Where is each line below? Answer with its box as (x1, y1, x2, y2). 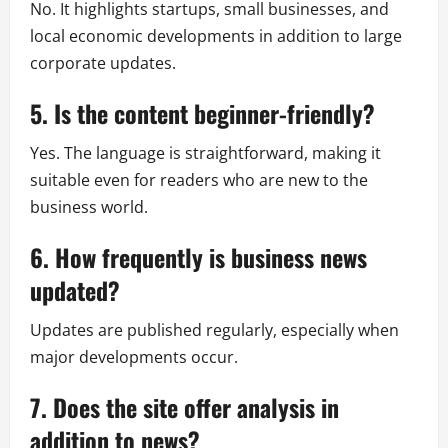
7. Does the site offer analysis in (30, 388, 339, 425)
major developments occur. (30, 345, 238, 368)
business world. (30, 195, 148, 218)
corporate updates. (30, 51, 176, 74)
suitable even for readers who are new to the (30, 168, 368, 191)
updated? (30, 271, 120, 308)
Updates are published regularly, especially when (30, 318, 399, 341)
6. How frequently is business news (30, 238, 367, 275)
